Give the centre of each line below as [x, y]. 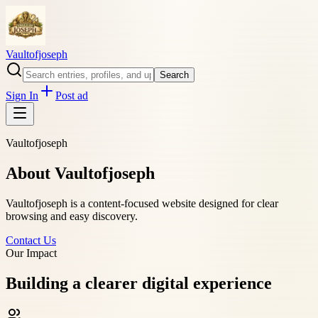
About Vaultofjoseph [80, 173]
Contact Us [31, 240]
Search [174, 75]
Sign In [22, 95]
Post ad [72, 95]
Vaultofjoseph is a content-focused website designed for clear [142, 203]
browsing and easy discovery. [72, 216]
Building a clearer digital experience [139, 283]
